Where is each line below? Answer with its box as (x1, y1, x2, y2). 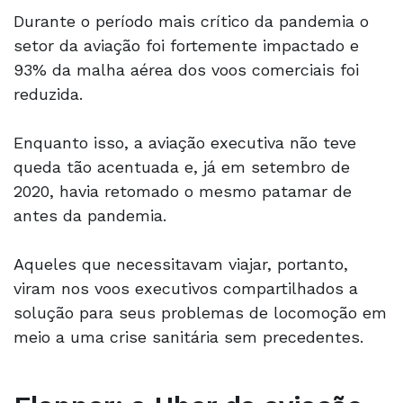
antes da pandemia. (13, 206, 172, 226)
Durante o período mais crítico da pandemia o (13, 12, 369, 31)
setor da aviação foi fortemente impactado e (13, 36, 359, 56)
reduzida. (13, 85, 94, 104)
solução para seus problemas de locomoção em (13, 303, 387, 323)
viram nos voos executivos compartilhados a (13, 279, 358, 299)
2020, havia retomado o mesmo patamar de (13, 182, 352, 201)
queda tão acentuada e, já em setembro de (13, 157, 350, 177)
